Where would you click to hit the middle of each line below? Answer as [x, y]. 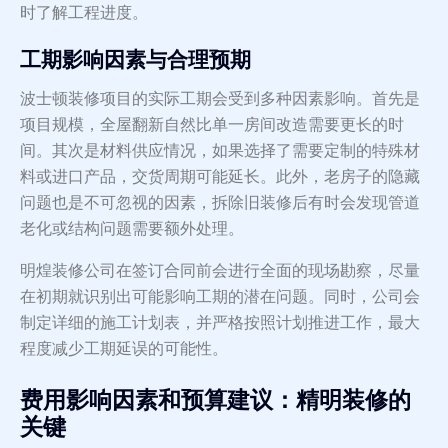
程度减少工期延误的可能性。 [124, 349]
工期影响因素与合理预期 [135, 60]
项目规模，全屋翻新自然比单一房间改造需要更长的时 [212, 125]
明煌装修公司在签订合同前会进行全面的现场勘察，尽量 [220, 271]
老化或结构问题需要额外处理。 [132, 229]
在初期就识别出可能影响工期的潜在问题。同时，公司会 [220, 297]
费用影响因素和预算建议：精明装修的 [215, 400]
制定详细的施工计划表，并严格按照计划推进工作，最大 [220, 323]
